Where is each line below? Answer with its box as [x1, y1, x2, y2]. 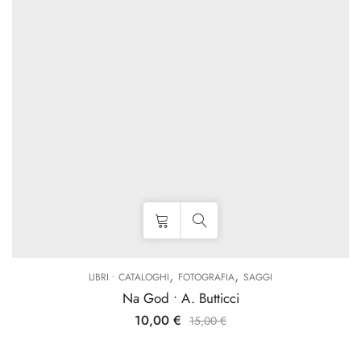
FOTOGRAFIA [178, 270, 234, 284]
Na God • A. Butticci [122, 288, 239, 308]
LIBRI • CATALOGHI [89, 270, 169, 284]
